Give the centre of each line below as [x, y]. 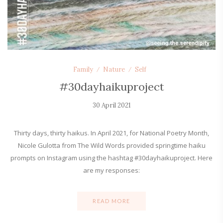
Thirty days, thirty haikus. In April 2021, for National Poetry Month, [111, 133]
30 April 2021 [111, 105]
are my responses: [111, 170]
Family [83, 69]
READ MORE [111, 201]
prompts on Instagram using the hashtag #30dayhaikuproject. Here [111, 158]
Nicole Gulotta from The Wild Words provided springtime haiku [111, 145]
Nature [114, 69]
